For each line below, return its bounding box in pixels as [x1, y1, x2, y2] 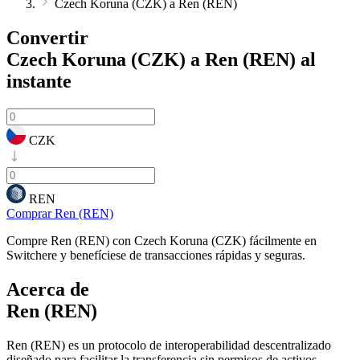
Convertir [6, 27, 88, 48]
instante [6, 70, 72, 92]
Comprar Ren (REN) [6, 206, 113, 220]
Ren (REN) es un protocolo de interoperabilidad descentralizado [6, 337, 331, 352]
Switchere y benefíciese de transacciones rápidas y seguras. [6, 247, 305, 262]
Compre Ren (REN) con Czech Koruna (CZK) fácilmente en [6, 233, 317, 247]
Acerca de [6, 278, 89, 300]
